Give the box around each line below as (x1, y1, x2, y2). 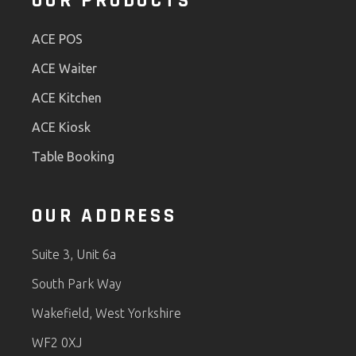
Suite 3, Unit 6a (32, 246, 117, 261)
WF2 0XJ (32, 335, 83, 350)
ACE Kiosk (32, 119, 91, 134)
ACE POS (32, 31, 83, 46)
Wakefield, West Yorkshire (32, 305, 182, 320)
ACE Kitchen (32, 90, 103, 105)
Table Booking (32, 149, 115, 164)
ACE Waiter (32, 60, 98, 75)
